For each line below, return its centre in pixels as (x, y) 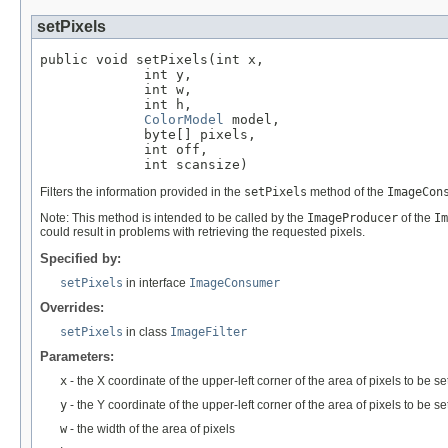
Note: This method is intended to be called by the (173, 217)
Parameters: (77, 356)
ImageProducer (352, 217)
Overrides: (72, 307)
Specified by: (80, 258)
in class (146, 331)
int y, (116, 74)
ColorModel (184, 119)
